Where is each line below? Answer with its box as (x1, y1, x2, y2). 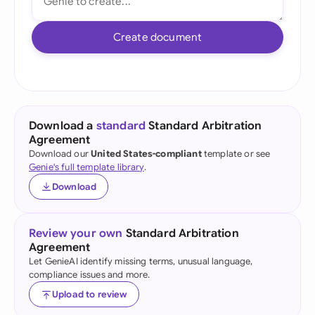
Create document (112, 30, 202, 44)
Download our (29, 148, 91, 160)
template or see (201, 148, 271, 160)
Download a (29, 119, 96, 133)
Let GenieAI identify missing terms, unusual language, (29, 255, 253, 267)
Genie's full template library (29, 161, 144, 173)
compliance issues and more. (29, 269, 150, 281)
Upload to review (52, 288, 127, 300)
